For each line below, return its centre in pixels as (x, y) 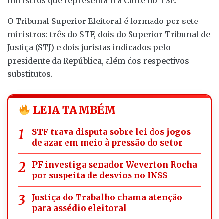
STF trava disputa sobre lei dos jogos (111, 132)
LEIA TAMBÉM (73, 110)
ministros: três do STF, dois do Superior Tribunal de (109, 34)
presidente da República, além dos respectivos (98, 60)
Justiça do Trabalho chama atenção (107, 197)
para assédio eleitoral (79, 208)
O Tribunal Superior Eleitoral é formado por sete (103, 21)
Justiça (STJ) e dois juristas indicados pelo (89, 47)
